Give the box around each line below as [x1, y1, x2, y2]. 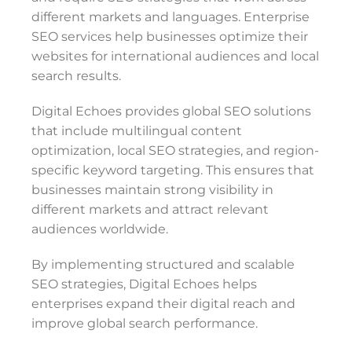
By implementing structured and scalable [31, 257, 295, 272]
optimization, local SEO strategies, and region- [31, 143, 319, 158]
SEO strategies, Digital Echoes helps [31, 277, 257, 291]
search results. [31, 68, 121, 83]
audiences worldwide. [31, 222, 168, 236]
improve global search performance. [31, 316, 258, 331]
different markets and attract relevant [31, 202, 269, 217]
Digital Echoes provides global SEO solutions [31, 104, 311, 119]
